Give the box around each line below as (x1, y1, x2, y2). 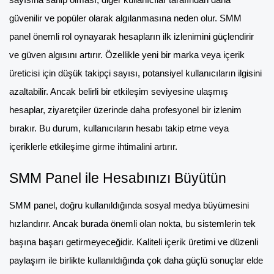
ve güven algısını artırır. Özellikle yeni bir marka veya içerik (9, 50, 245, 61)
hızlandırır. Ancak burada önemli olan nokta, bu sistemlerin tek (9, 219, 256, 229)
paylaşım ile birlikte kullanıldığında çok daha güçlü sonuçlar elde (9, 256, 263, 266)
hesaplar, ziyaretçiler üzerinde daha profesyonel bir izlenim (9, 105, 242, 116)
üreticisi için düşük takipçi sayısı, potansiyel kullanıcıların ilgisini (9, 68, 262, 79)
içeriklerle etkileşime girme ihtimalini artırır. (9, 142, 177, 152)
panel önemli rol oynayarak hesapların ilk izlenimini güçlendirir (9, 32, 254, 42)
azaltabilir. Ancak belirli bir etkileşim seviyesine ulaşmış (9, 87, 228, 97)
